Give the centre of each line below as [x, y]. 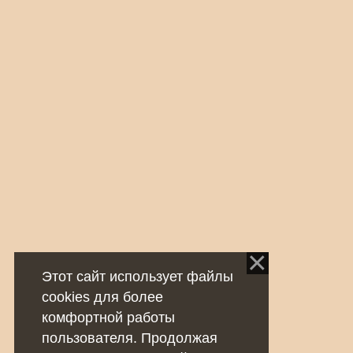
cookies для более [102, 297]
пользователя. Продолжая [129, 338]
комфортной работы [108, 317]
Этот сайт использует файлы [137, 276]
